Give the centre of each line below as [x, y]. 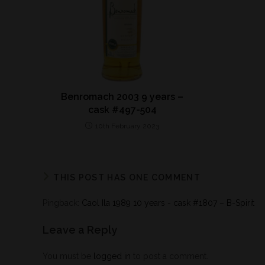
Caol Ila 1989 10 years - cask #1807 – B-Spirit [168, 203]
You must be [68, 256]
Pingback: [62, 203]
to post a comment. [169, 256]
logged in [112, 256]
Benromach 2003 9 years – [122, 97]
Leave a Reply [80, 230]
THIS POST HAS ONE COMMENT [127, 178]
